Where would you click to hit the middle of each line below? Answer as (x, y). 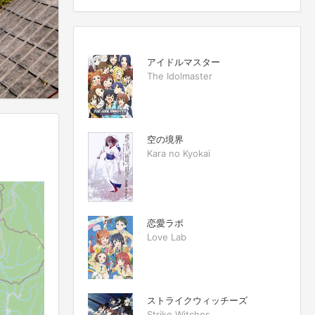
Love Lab (167, 237)
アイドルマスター (184, 62)
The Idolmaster (180, 76)
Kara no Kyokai (179, 153)
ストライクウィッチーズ (197, 301)
